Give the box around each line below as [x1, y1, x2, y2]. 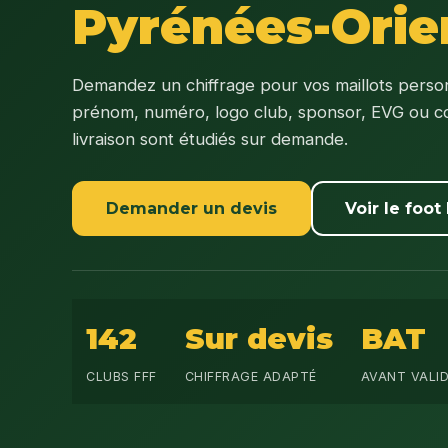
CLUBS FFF [86, 368, 157, 384]
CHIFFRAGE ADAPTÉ [184, 368, 317, 384]
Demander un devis [106, 198, 277, 218]
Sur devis [184, 320, 333, 356]
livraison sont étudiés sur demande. [72, 128, 348, 149]
